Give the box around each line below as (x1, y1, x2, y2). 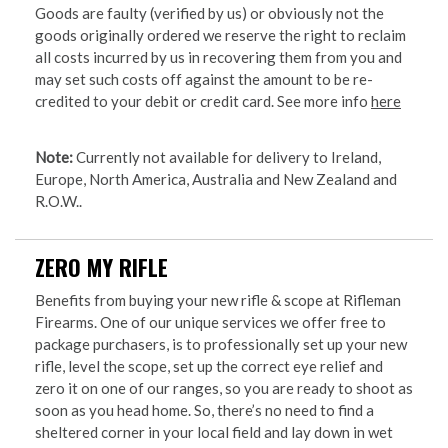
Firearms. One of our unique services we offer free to (35, 313, 386, 332)
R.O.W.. (35, 192, 82, 211)
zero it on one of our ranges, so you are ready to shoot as (35, 379, 413, 398)
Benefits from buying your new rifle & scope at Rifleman (35, 291, 401, 310)
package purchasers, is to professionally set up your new (35, 335, 407, 354)
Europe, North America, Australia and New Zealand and (35, 170, 397, 189)
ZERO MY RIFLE (35, 250, 168, 285)
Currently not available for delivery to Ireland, (73, 148, 381, 167)
